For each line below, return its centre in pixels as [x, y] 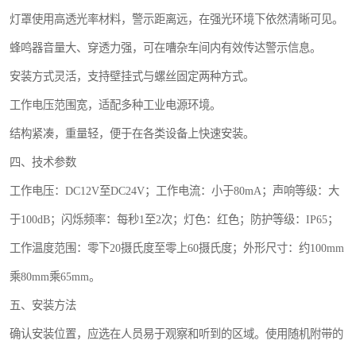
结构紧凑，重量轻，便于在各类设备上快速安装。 [132, 133]
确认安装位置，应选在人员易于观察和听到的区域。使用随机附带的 [176, 334]
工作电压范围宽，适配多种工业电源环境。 [115, 105]
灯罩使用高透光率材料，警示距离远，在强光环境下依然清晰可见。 [176, 19]
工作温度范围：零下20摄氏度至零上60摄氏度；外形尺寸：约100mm [177, 248]
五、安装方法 [43, 305]
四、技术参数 [43, 162]
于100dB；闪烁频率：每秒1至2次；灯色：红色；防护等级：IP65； [174, 219]
